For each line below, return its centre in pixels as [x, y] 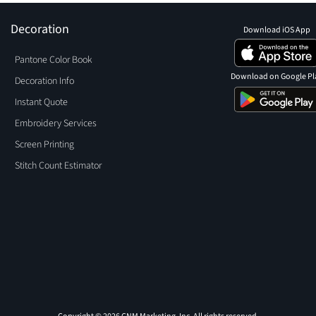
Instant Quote [42, 102]
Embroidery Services [56, 123]
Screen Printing [45, 145]
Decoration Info [45, 81]
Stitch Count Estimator [59, 166]
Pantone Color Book [54, 60]
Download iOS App [276, 30]
